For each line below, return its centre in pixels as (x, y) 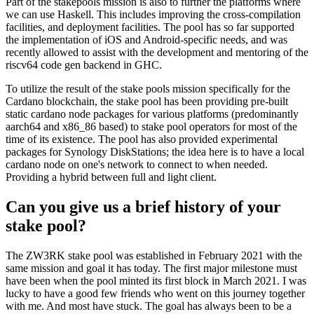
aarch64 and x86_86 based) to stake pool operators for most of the (151, 127)
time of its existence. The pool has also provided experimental (142, 139)
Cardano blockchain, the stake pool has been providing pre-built (147, 102)
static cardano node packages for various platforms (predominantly (152, 114)
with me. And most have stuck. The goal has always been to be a (149, 306)
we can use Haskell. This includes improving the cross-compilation (153, 15)
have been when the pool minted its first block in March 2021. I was (156, 280)
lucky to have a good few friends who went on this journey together (155, 293)
